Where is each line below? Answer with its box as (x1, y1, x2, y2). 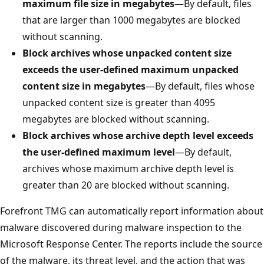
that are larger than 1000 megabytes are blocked (22, 13, 240, 27)
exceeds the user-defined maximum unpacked (22, 62, 239, 76)
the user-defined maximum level (22, 145, 175, 159)
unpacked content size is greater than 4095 (22, 95, 215, 109)
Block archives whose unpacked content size (22, 46, 232, 60)
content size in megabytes (22, 79, 146, 93)
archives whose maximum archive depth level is (22, 161, 234, 175)
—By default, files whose (146, 79, 255, 93)
